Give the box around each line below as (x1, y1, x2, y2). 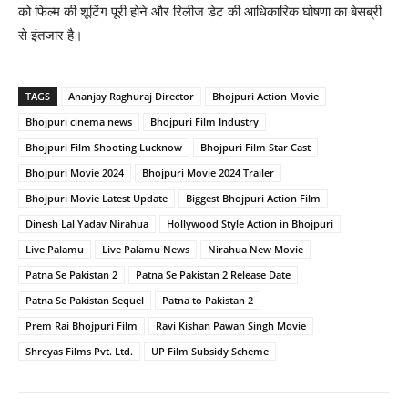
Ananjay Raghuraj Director (68, 89, 194, 104)
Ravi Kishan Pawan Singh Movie (156, 319, 306, 333)
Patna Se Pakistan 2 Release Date (136, 268, 291, 282)
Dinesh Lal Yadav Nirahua (25, 217, 148, 231)
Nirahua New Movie (208, 242, 303, 257)
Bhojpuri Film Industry (150, 115, 259, 129)
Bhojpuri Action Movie (212, 89, 319, 104)
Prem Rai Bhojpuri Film (25, 319, 138, 333)
